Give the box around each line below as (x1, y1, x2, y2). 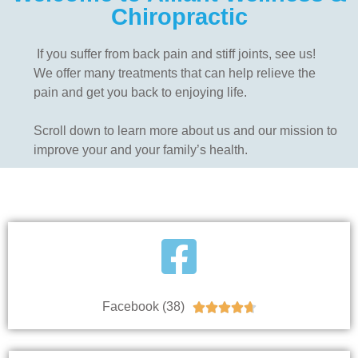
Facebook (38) (101, 299, 185, 313)
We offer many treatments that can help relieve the (34, 66, 316, 80)
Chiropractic (110, 3, 248, 30)
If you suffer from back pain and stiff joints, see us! (34, 46, 316, 61)
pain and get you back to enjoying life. (34, 85, 247, 99)
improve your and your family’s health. (34, 142, 248, 157)
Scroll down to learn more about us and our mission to (34, 123, 337, 137)
